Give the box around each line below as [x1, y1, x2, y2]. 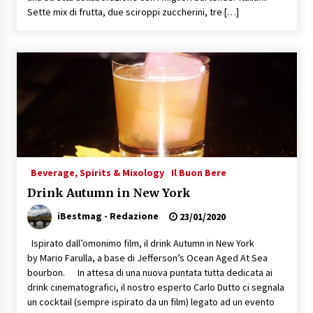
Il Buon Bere [170, 166, 226, 179]
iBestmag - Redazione [57, 209, 159, 222]
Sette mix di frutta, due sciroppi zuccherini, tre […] [27, 5, 239, 18]
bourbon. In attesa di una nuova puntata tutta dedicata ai [27, 265, 272, 279]
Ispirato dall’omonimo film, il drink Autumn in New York [27, 236, 254, 249]
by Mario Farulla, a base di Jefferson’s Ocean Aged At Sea [27, 251, 268, 264]
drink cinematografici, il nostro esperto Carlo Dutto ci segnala [27, 280, 284, 293]
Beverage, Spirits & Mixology [30, 166, 164, 179]
